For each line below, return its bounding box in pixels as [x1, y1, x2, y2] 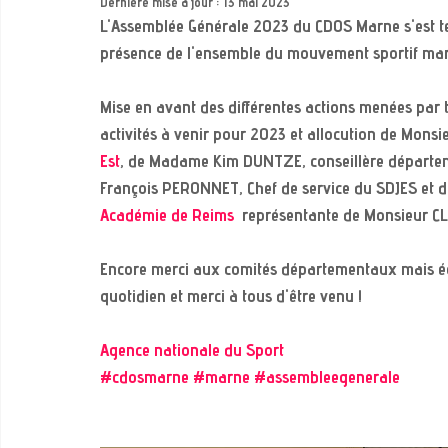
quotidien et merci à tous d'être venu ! [100, 289, 362, 307]
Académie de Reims [100, 208, 234, 226]
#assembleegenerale [254, 370, 400, 388]
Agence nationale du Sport [100, 343, 284, 361]
